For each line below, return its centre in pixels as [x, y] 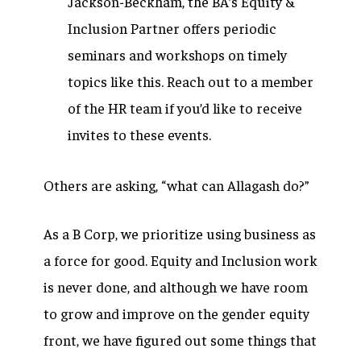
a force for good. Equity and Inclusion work [180, 260]
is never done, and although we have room [176, 286]
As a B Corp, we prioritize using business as [180, 233]
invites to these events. [139, 134]
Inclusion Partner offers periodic [172, 28]
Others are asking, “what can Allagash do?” [178, 185]
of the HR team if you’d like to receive [185, 108]
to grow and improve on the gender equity [176, 313]
